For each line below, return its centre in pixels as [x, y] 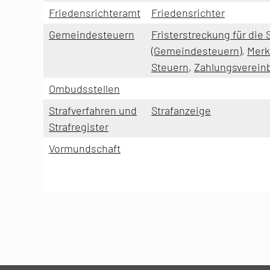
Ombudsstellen [84, 88]
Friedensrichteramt [95, 12]
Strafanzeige [181, 110]
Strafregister [79, 126]
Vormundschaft [85, 148]
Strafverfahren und [93, 110]
